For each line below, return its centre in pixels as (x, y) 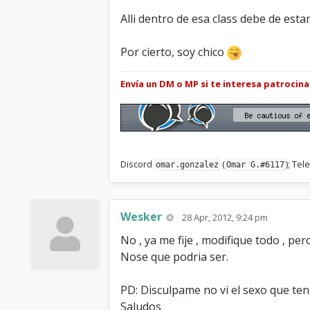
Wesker (141, 217)
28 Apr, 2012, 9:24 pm (225, 218)
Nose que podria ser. (174, 257)
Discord (137, 164)
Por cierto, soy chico (174, 52)
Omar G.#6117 (255, 165)
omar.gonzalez (187, 165)
